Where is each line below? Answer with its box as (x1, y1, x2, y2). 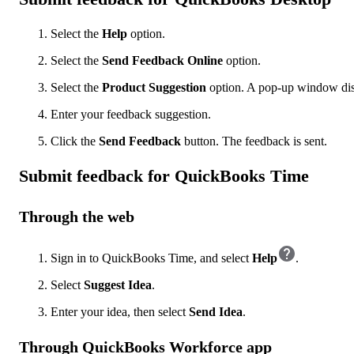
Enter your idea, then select (51, 304, 189, 318)
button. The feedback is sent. (181, 134, 327, 148)
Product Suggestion (102, 80, 206, 94)
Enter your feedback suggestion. (51, 107, 211, 121)
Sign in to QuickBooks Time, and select (51, 250, 252, 265)
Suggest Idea (84, 277, 152, 292)
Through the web (19, 207, 134, 225)
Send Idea (189, 304, 243, 318)
